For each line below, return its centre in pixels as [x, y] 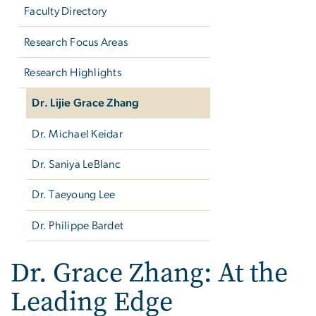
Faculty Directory [66, 12]
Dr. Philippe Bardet [78, 225]
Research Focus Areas [76, 42]
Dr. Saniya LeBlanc [76, 164]
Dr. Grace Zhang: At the [149, 272]
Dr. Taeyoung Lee [74, 195]
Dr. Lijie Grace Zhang [86, 103]
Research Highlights [73, 72]
